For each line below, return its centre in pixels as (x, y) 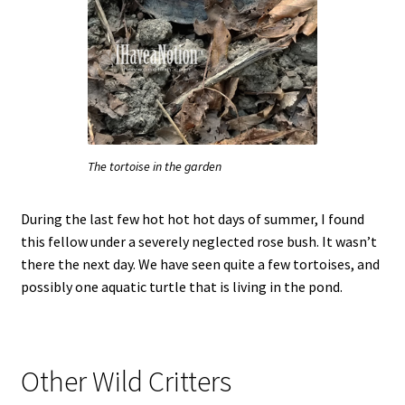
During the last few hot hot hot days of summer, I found (192, 218)
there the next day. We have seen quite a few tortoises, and (200, 264)
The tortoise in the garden (155, 166)
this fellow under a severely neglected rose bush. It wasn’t (198, 241)
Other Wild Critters (126, 382)
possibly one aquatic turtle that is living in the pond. (181, 286)
